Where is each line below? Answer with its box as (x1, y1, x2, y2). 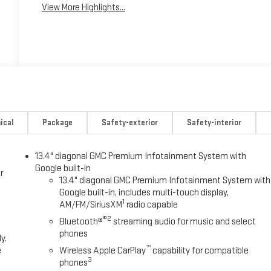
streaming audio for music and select (111, 215, 256, 227)
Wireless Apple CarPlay (59, 244, 146, 256)
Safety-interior (186, 117, 241, 128)
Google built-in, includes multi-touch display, (59, 186, 229, 198)
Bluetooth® (59, 215, 103, 227)
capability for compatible (151, 244, 249, 256)
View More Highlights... (41, 1, 125, 13)
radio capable (125, 198, 178, 211)
